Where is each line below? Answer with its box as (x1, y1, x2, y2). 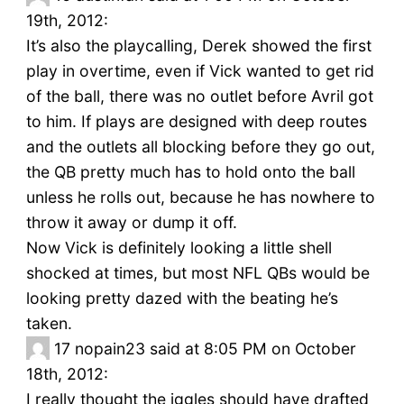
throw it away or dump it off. (25, 213, 237, 233)
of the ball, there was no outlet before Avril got (25, 87, 373, 106)
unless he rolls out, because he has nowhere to (25, 188, 375, 207)
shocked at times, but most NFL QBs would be (25, 263, 370, 283)
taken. (25, 314, 72, 334)
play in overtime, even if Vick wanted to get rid (25, 61, 374, 81)
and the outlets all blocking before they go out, (25, 137, 375, 157)
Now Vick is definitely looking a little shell (25, 238, 332, 258)
